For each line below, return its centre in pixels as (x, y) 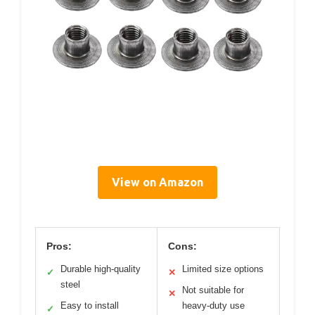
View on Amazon (157, 182)
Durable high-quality (101, 269)
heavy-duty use (213, 306)
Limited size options (223, 269)
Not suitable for (213, 290)
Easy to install (90, 306)
